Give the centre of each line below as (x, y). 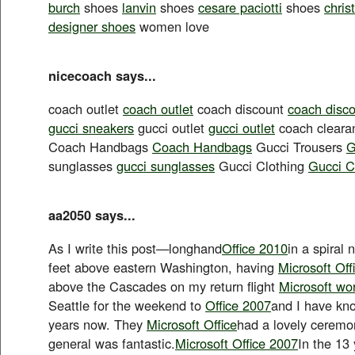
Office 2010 (255, 248)
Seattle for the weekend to (127, 305)
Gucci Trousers (299, 146)
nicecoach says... (102, 75)
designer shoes (92, 26)
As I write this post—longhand (135, 248)
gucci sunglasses (166, 165)
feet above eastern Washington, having (163, 267)
